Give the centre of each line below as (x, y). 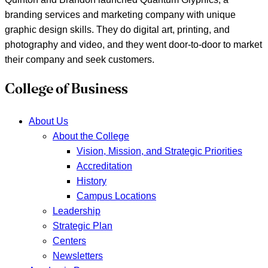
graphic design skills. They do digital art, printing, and (117, 30)
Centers (69, 241)
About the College (91, 136)
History (92, 181)
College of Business (66, 90)
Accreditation (104, 166)
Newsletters (78, 256)
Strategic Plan (83, 226)
